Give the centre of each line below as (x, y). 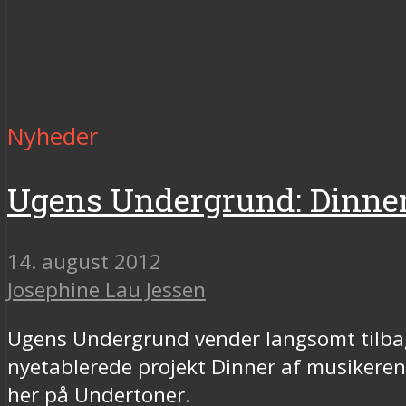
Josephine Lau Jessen (106, 290)
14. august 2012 (84, 262)
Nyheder (53, 136)
